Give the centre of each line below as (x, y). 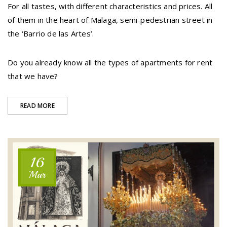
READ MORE (37, 106)
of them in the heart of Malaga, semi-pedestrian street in (110, 20)
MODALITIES (72, 146)
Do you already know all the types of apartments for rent (110, 63)
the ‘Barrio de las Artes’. (51, 34)
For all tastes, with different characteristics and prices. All (110, 6)
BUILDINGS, (71, 119)
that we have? (33, 76)
